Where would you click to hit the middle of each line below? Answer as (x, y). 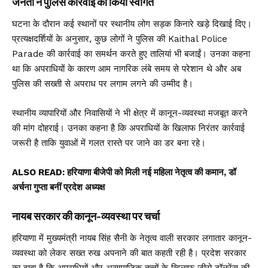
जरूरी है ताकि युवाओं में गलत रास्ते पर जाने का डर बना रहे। (109, 143)
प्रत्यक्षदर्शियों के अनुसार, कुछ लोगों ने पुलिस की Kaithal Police (120, 39)
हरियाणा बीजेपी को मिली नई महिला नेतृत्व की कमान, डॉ (151, 173)
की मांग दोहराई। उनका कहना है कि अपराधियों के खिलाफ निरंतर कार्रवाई (128, 128)
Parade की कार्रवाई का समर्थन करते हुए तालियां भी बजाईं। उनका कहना (131, 54)
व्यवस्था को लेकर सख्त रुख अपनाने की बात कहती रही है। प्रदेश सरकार (129, 253)
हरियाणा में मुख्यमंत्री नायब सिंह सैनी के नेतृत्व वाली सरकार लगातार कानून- (132, 238)
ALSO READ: (39, 173)
